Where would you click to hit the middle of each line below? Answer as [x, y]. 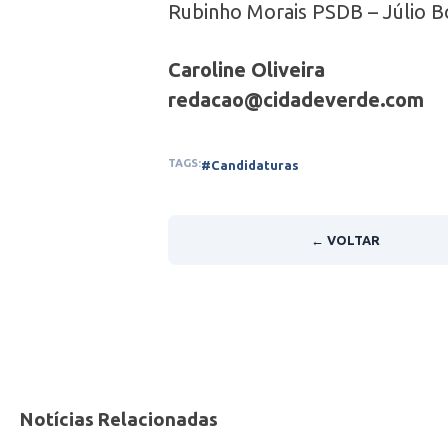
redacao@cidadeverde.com [296, 99]
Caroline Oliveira [246, 69]
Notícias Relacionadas [119, 419]
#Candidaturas [250, 164]
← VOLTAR [345, 239]
